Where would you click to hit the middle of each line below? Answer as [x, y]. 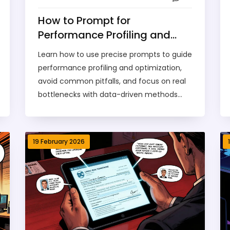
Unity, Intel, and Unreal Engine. [91, 121]
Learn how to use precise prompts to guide [115, 54]
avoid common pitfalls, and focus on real [112, 81]
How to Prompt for [84, 20]
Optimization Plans [86, 49]
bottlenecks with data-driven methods [108, 94]
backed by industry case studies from [106, 108]
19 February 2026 [59, 141]
